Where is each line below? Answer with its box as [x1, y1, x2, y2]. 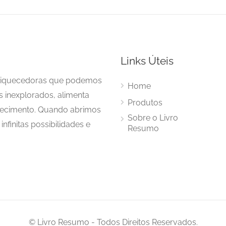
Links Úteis [121, 54, 174, 67]
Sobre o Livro [128, 112, 178, 123]
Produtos [128, 97, 162, 107]
